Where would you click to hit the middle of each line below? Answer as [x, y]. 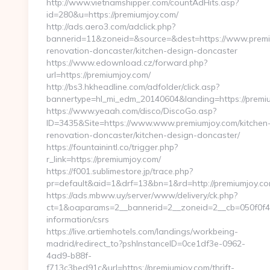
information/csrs [78, 219]
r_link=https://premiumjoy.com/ [104, 159]
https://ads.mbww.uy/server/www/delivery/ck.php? [142, 195]
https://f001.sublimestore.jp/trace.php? [120, 171]
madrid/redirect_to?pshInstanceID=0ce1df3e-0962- [146, 243]
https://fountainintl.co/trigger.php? [112, 147]
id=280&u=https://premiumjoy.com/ [112, 14]
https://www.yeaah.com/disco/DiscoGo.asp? [131, 111]
